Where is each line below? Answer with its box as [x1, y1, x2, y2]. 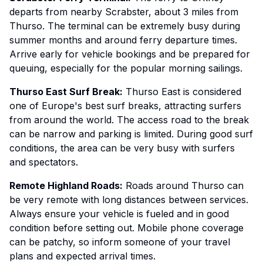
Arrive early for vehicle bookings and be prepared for [9, 48, 250, 60]
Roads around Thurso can [123, 180, 244, 191]
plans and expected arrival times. [9, 250, 156, 262]
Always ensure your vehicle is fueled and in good [9, 208, 229, 220]
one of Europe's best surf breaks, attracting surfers [9, 100, 241, 112]
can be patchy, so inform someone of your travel [9, 236, 230, 248]
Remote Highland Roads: [9, 180, 123, 191]
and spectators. [9, 156, 78, 168]
